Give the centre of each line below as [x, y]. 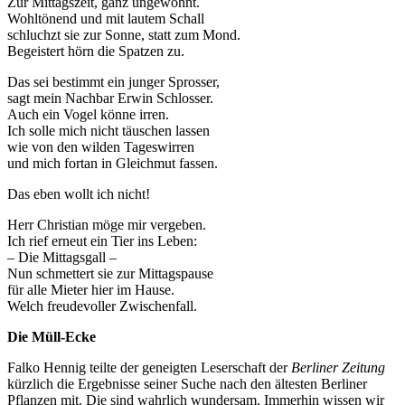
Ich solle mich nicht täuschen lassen [108, 131]
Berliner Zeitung [338, 368]
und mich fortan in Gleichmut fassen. [113, 164]
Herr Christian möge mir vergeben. [107, 225]
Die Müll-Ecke [52, 337]
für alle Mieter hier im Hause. [91, 290]
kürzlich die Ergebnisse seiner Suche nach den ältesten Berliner [187, 384]
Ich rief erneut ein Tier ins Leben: [102, 241]
